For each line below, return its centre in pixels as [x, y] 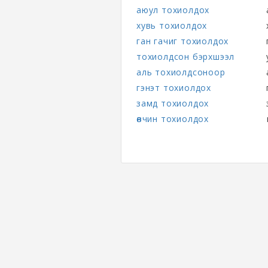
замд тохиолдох [173, 103]
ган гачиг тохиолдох [183, 41]
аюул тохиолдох [173, 10]
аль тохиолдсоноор [181, 72]
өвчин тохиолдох [173, 119]
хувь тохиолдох [172, 25]
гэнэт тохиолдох [174, 88]
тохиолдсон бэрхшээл [186, 57]
